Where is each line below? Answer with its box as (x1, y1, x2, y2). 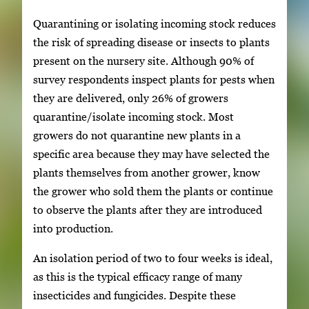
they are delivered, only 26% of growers (33, 91, 228, 104)
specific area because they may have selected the (33, 147, 270, 160)
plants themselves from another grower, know (33, 166, 260, 179)
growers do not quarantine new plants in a (33, 128, 241, 141)
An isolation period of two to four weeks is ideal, (33, 252, 272, 264)
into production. (33, 221, 113, 235)
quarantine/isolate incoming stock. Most (33, 110, 234, 123)
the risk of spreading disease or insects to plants (33, 35, 270, 48)
